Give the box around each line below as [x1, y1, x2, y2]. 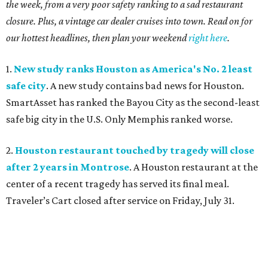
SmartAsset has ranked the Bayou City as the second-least [6, 96, 260, 109]
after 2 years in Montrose [6, 161, 129, 173]
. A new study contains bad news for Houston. [46, 80, 244, 92]
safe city [6, 80, 46, 92]
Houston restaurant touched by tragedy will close [15, 144, 254, 157]
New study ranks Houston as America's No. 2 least [14, 63, 252, 75]
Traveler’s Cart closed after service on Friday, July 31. [6, 194, 234, 207]
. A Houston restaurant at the [129, 161, 258, 173]
